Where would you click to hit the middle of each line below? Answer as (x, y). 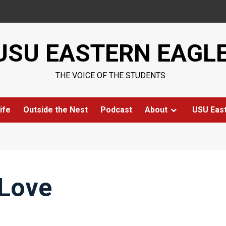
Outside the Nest (55, 110)
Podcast (116, 110)
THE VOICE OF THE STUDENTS (110, 75)
